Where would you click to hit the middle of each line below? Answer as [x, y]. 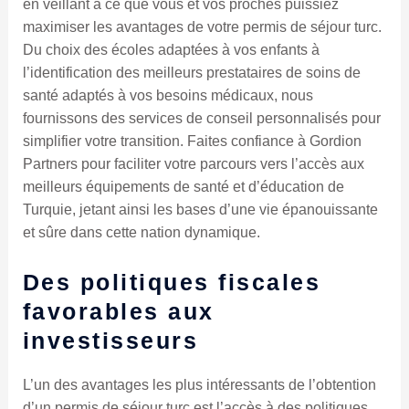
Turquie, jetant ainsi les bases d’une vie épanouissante [200, 210]
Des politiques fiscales [172, 282]
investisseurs [110, 340]
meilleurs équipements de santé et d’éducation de [183, 187]
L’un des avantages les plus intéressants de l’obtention [199, 384]
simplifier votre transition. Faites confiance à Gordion [192, 142]
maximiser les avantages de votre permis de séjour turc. [202, 27]
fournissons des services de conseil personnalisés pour [201, 119]
